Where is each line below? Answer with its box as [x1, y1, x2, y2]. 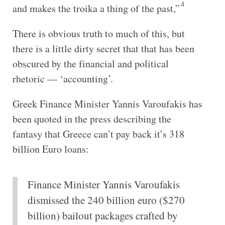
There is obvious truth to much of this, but [12, 26, 185, 40]
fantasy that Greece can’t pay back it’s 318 [12, 127, 184, 141]
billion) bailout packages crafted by [27, 208, 178, 222]
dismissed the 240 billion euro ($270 [27, 192, 185, 207]
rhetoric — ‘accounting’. [12, 71, 113, 85]
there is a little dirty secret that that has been [12, 41, 194, 55]
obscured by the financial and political [12, 56, 169, 70]
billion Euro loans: [12, 142, 89, 156]
